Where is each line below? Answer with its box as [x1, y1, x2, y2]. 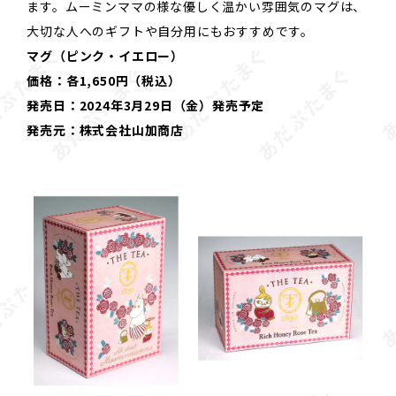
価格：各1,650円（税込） [27, 72, 181, 90]
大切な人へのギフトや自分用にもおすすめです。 [27, 22, 314, 41]
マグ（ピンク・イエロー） [27, 47, 184, 65]
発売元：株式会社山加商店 [27, 121, 184, 140]
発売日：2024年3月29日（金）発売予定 [27, 96, 265, 115]
